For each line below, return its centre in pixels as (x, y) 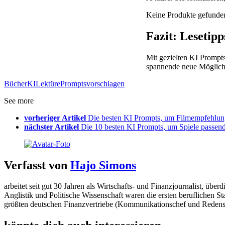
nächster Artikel (51, 127)
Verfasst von (37, 165)
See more (19, 100)
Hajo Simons (103, 165)
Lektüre (48, 83)
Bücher (16, 83)
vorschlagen (105, 83)
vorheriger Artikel (55, 118)
